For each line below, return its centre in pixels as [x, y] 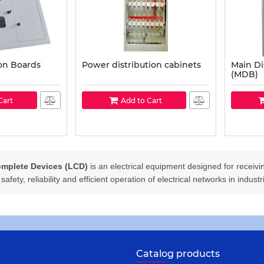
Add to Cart [141, 100]
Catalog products [178, 254]
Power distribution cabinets [141, 65]
